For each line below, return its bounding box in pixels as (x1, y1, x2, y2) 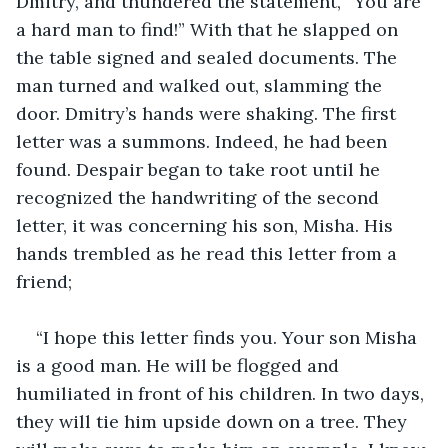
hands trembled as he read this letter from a (16, 241, 402, 265)
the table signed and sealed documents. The (16, 45, 402, 69)
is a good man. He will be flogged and (16, 353, 344, 377)
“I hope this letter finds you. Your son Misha (36, 325, 422, 349)
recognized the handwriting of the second (16, 185, 384, 209)
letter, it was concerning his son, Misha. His (16, 213, 398, 237)
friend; (16, 269, 72, 293)
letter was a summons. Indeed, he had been (16, 129, 392, 153)
